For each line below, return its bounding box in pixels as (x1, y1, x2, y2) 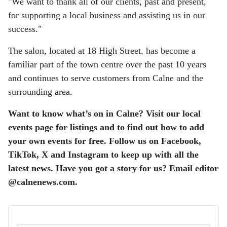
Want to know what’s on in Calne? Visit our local (8, 108, 201, 119)
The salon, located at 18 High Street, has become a (8, 45, 196, 56)
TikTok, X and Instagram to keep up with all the (8, 149, 199, 160)
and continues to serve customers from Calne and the (8, 72, 203, 83)
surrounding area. (8, 86, 72, 97)
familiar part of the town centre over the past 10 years (8, 59, 206, 69)
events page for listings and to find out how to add (8, 122, 204, 132)
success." (8, 23, 42, 34)
